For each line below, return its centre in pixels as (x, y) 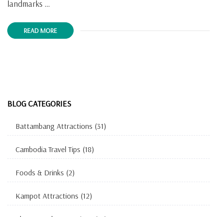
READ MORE (40, 31)
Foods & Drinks (40, 173)
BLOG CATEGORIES (39, 104)
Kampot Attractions (47, 196)
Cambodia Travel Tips (48, 149)
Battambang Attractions (54, 126)
